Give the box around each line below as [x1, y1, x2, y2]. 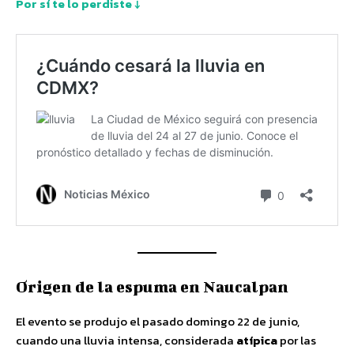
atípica [236, 330, 277, 349]
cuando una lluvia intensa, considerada [16, 330, 236, 349]
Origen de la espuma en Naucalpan [16, 277, 288, 296]
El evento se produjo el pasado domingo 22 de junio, [16, 311, 299, 330]
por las [277, 330, 316, 349]
